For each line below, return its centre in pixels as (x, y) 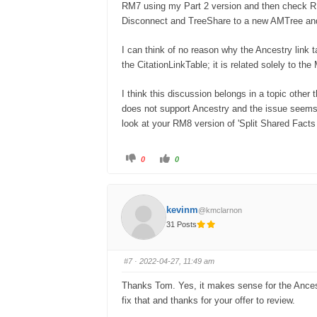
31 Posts (182, 225)
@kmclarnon (220, 211)
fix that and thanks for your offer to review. (208, 301)
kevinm (183, 210)
